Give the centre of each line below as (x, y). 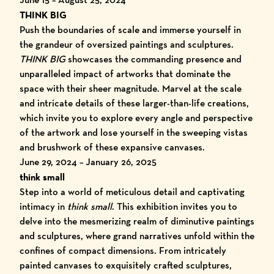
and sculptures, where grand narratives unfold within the (137, 236)
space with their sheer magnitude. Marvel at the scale (131, 88)
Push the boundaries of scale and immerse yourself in (130, 30)
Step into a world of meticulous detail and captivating (132, 192)
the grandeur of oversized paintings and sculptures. (127, 44)
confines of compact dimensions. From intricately (123, 250)
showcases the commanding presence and (154, 59)
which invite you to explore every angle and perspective (136, 118)
